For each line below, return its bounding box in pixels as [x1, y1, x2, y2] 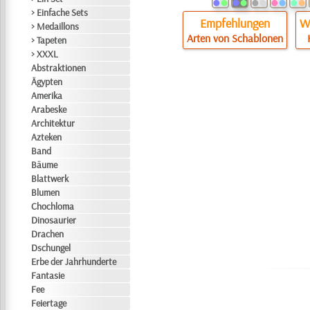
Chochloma [31, 200, 75, 212]
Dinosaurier [31, 214, 77, 226]
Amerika [31, 89, 63, 102]
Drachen [31, 228, 64, 240]
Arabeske [31, 103, 67, 116]
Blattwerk [31, 172, 69, 185]
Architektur [31, 117, 75, 129]
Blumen [31, 186, 60, 199]
